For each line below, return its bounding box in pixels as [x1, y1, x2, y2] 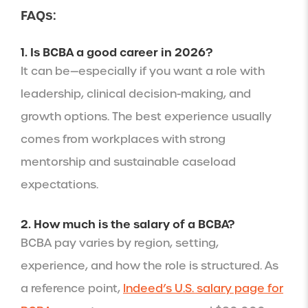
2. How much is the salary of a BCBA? [21, 216, 234, 232]
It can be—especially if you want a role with [21, 63, 265, 78]
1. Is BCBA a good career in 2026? [21, 44, 212, 60]
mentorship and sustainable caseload [21, 154, 236, 169]
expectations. [21, 177, 98, 192]
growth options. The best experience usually [21, 109, 272, 124]
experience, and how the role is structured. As [21, 258, 278, 273]
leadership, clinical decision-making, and [21, 86, 251, 101]
